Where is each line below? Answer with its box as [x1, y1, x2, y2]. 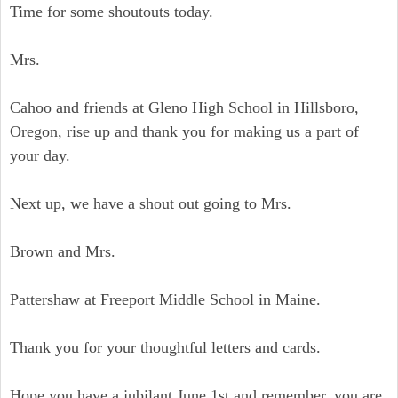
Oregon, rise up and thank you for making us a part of [10, 123, 359, 140]
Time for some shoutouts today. [10, 3, 213, 20]
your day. [10, 147, 70, 164]
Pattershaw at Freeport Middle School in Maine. [10, 291, 321, 308]
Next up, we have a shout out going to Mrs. [10, 195, 291, 212]
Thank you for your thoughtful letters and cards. [10, 338, 321, 356]
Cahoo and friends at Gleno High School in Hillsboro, [10, 99, 359, 116]
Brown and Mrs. [10, 243, 115, 260]
